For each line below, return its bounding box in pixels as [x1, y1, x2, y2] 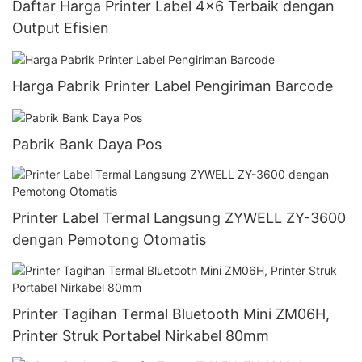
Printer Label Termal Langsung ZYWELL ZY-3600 [12, 209, 346, 227]
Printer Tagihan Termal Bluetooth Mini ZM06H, [12, 305, 330, 322]
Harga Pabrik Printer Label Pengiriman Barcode [12, 77, 333, 95]
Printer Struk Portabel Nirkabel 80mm [12, 326, 269, 344]
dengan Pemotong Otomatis [12, 231, 206, 249]
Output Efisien [12, 19, 109, 36]
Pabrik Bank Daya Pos [12, 136, 162, 154]
